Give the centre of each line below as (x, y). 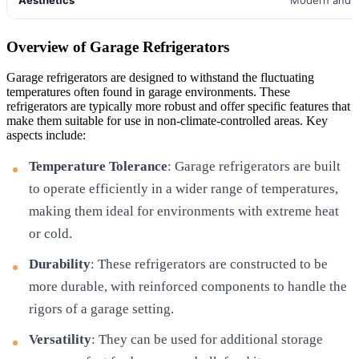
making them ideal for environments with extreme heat (184, 212)
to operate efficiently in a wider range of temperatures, (184, 189)
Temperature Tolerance (98, 167)
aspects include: (46, 135)
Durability (60, 264)
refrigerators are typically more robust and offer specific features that (178, 107)
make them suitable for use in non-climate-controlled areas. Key (167, 121)
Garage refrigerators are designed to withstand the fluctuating (160, 78)
